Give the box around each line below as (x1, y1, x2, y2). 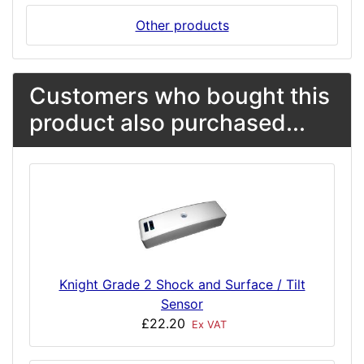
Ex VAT (188, 318, 227, 331)
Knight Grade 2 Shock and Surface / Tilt (58, 276, 305, 292)
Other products (135, 17, 229, 33)
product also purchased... (29, 109, 305, 136)
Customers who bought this (29, 82, 330, 110)
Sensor (161, 296, 203, 312)
